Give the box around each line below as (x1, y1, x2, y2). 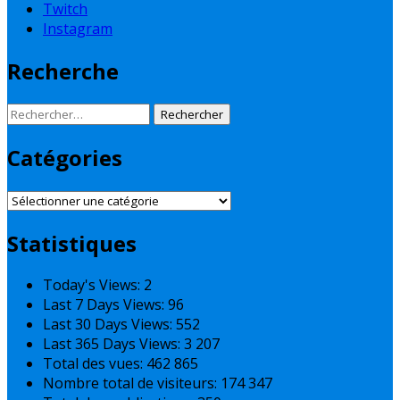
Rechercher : (6, 102, 88, 122)
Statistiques (7, 228, 137, 258)
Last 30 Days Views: (43, 314, 176, 335)
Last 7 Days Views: (43, 295, 168, 315)
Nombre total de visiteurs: (43, 373, 221, 394)
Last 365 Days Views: (43, 334, 184, 354)
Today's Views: (43, 275, 144, 296)
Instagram (43, 18, 112, 38)
